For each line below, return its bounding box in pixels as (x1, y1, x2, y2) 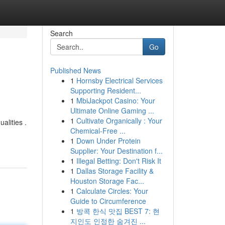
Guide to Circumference (70, 196, 146, 206)
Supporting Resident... (70, 85, 141, 95)
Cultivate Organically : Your (76, 116, 162, 126)
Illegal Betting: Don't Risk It (76, 156, 161, 166)
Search (50, 28, 73, 38)
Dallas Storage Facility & (76, 166, 154, 176)
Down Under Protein (76, 136, 141, 146)
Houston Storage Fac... (70, 176, 144, 186)
